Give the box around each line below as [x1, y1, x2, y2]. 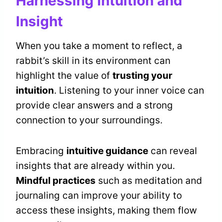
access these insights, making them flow [16, 205, 197, 217]
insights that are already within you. [16, 160, 175, 172]
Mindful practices [16, 175, 96, 187]
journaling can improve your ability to [16, 190, 182, 202]
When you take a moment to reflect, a [16, 40, 182, 52]
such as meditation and [96, 175, 202, 187]
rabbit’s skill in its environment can [16, 55, 170, 67]
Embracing [16, 145, 66, 157]
